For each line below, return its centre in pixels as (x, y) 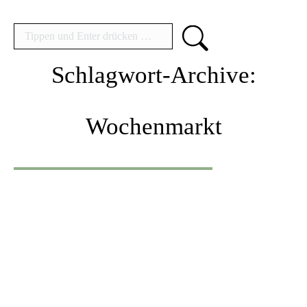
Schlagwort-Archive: (153, 75)
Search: (29, 20)
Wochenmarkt (153, 126)
